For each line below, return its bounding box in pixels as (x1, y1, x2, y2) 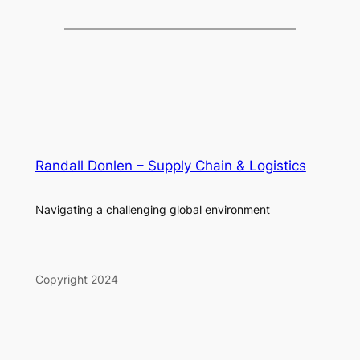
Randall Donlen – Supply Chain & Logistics (35, 157, 306, 174)
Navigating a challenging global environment (35, 202, 270, 216)
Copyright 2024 (35, 272, 118, 286)
